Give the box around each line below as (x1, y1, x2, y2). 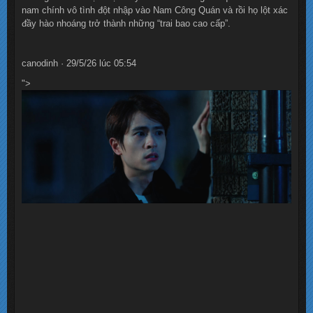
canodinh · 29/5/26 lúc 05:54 (22, 58, 136, 69)
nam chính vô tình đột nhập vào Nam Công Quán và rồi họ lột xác (22, 5, 288, 16)
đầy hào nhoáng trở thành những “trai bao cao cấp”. (22, 18, 231, 29)
